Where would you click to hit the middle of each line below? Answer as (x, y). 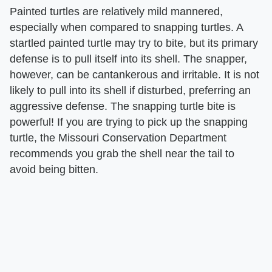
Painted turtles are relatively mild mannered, (116, 11)
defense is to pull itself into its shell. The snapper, (128, 59)
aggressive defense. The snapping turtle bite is (123, 106)
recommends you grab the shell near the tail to (122, 153)
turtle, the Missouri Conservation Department (118, 138)
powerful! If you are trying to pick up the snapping (129, 122)
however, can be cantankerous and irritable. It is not (134, 74)
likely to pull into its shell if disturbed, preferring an (130, 90)
